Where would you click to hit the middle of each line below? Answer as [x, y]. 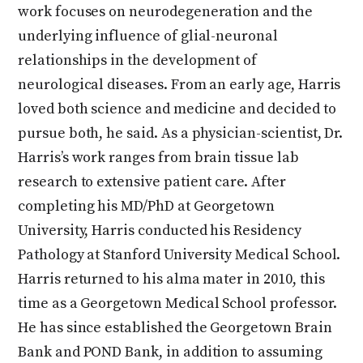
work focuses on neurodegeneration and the [165, 11]
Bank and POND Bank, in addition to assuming [170, 352]
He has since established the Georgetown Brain [175, 327]
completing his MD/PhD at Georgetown [147, 206]
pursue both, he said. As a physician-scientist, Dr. [181, 133]
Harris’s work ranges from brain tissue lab [158, 157]
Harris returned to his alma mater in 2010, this [171, 279]
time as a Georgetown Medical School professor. [177, 303]
